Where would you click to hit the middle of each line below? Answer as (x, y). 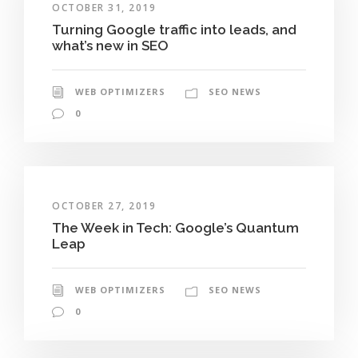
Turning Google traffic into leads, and (174, 29)
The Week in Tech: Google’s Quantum (175, 227)
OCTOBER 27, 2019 (104, 205)
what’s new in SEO (110, 45)
